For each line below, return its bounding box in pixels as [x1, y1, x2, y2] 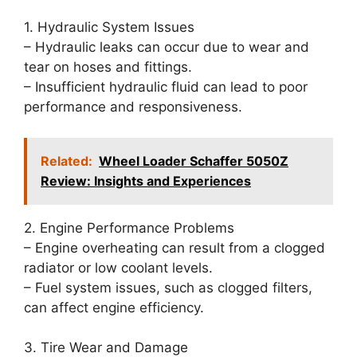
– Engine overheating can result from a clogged [24, 239, 325, 256]
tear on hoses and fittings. [24, 59, 192, 76]
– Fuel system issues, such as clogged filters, [24, 279, 312, 296]
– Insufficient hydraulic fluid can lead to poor [24, 79, 308, 96]
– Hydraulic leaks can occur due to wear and [24, 39, 309, 56]
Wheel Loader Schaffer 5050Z [99, 152, 288, 169]
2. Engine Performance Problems [24, 219, 234, 236]
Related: [41, 152, 92, 169]
